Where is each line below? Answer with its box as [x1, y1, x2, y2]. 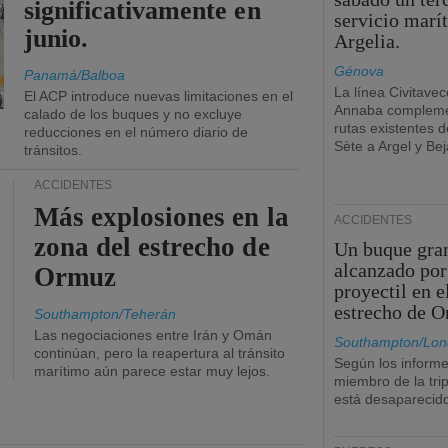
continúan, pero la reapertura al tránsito [34, 345, 285, 361]
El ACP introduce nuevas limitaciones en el [24, 88, 293, 104]
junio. [24, 24, 89, 53]
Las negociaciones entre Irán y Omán [34, 327, 272, 343]
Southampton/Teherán [34, 306, 176, 322]
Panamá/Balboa [24, 67, 125, 83]
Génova [334, 63, 384, 79]
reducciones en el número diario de [24, 124, 248, 140]
